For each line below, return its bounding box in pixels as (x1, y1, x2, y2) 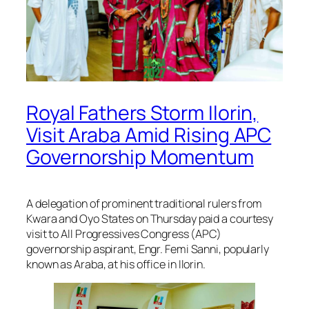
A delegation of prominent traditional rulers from (26, 196, 263, 211)
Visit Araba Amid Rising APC (26, 121, 272, 149)
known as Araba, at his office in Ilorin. (26, 257, 206, 272)
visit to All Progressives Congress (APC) (26, 226, 221, 241)
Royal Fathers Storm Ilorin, (26, 99, 259, 127)
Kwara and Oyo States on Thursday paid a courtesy (26, 211, 274, 226)
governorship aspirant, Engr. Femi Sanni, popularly (26, 241, 269, 257)
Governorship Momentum (26, 143, 254, 171)
